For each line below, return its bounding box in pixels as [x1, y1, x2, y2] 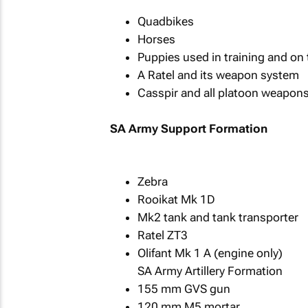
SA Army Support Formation [109, 121, 267, 135]
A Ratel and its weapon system [137, 68, 299, 82]
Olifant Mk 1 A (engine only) [137, 246, 283, 260]
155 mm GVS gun [137, 282, 230, 296]
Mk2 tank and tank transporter [137, 210, 298, 224]
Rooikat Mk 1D [137, 192, 215, 206]
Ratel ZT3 [137, 228, 188, 242]
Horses [137, 32, 175, 46]
